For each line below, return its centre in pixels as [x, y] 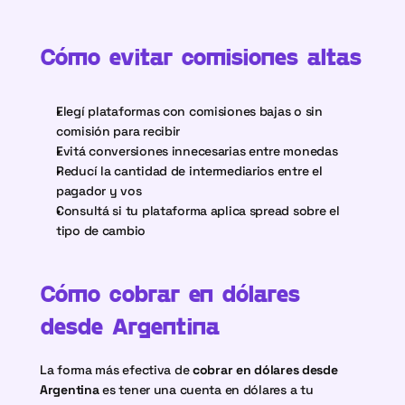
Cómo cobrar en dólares [170, 292]
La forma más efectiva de [116, 370]
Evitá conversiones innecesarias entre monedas [197, 151]
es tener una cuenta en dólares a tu [206, 390]
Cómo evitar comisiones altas [201, 56]
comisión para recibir [118, 131]
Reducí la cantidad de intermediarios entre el [189, 171]
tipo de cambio [101, 231]
